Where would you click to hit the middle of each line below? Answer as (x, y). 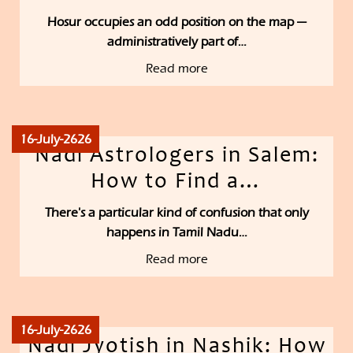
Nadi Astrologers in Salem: (176, 157)
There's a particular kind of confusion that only (176, 213)
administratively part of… (176, 42)
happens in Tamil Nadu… (176, 232)
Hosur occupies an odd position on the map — (176, 22)
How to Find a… (176, 183)
